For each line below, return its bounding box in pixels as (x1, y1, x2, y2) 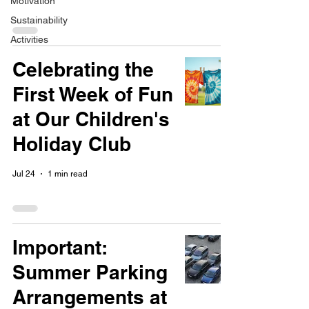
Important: (12, 236, 107, 259)
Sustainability (10, 14, 68, 26)
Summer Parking (12, 261, 168, 283)
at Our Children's (12, 108, 170, 130)
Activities (10, 34, 48, 45)
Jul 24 (12, 169, 35, 179)
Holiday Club (12, 132, 131, 155)
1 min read (48, 169, 88, 179)
